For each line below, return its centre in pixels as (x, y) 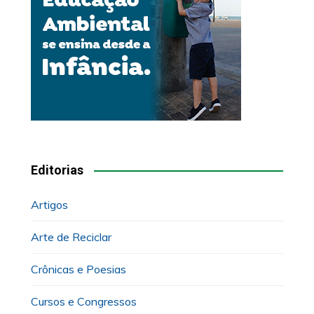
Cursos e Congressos (83, 302)
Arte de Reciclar (71, 237)
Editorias (57, 170)
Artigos (49, 205)
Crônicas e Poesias (78, 269)
